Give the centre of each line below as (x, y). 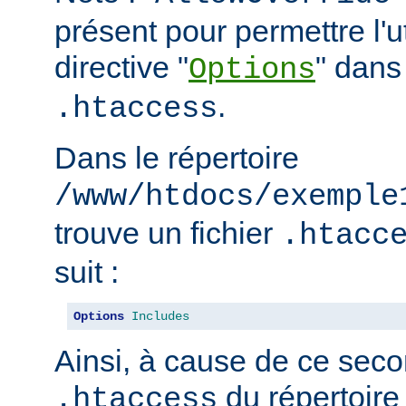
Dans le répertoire (177, 157)
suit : (87, 271)
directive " (121, 67)
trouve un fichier (168, 232)
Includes (160, 316)
